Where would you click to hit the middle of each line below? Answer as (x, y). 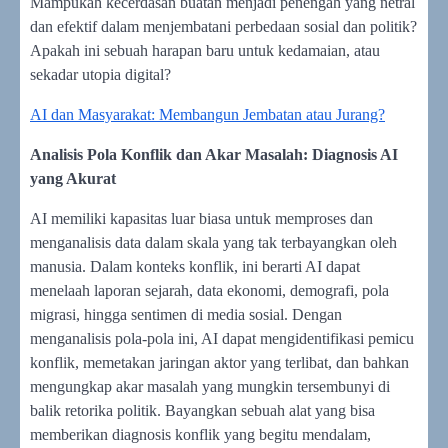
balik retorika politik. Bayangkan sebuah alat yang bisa (202, 410)
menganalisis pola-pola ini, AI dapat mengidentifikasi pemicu (222, 338)
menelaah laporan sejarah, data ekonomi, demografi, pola (209, 290)
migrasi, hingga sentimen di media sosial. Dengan (186, 314)
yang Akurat (73, 178)
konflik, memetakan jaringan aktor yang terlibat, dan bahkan (219, 362)
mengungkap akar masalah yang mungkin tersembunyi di (210, 386)
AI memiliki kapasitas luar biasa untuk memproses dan (201, 218)
